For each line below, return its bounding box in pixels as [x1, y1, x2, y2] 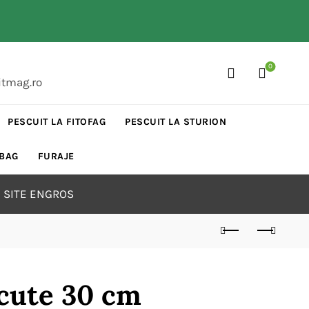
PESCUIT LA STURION [125, 116, 227, 128]
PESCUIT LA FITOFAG [8, 116, 106, 128]
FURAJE [37, 150, 74, 162]
